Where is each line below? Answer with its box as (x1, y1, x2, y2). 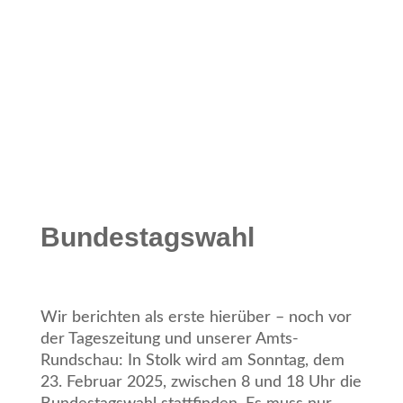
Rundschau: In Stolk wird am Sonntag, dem (40, 353, 345, 370)
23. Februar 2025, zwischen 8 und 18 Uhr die (40, 374, 362, 391)
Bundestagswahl (40, 222, 255, 253)
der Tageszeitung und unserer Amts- (40, 331, 299, 348)
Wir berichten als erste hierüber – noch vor (40, 309, 352, 327)
